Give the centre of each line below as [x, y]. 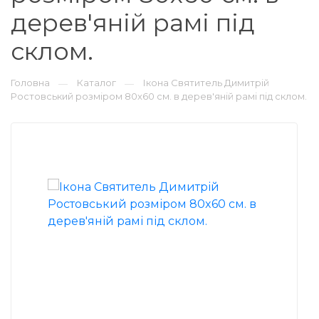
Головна [30, 83]
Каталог [96, 83]
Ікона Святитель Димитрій [206, 83]
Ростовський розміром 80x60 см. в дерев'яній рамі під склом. [159, 96]
